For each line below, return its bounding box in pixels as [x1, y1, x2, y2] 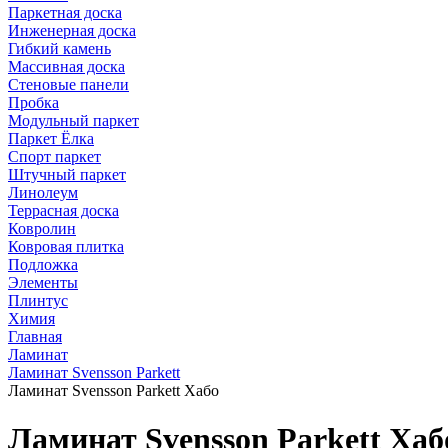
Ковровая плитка [8, 238, 124, 255]
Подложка [8, 256, 78, 273]
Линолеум [8, 184, 78, 201]
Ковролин [8, 220, 76, 237]
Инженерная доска [8, 22, 136, 39]
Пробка [8, 94, 59, 111]
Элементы [8, 274, 78, 291]
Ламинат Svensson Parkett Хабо [8, 382, 219, 399]
